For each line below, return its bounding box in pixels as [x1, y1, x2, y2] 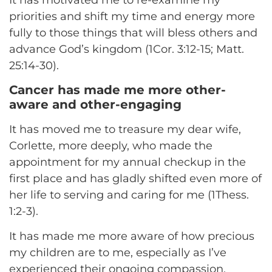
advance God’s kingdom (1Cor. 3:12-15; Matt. [9, 42, 244, 56]
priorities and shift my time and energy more [9, 9, 255, 23]
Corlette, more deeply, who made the [9, 139, 212, 152]
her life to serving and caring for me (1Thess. [9, 188, 249, 202]
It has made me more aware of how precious [9, 229, 254, 243]
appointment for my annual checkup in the [9, 155, 246, 169]
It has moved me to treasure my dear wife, [9, 123, 241, 136]
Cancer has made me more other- [9, 83, 226, 97]
